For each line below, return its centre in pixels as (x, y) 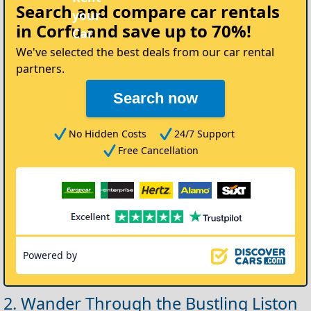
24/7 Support (204, 134)
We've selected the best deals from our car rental (145, 52)
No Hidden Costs (108, 134)
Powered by (50, 255)
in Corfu (49, 31)
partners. (40, 69)
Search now (155, 99)
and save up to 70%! (167, 31)
